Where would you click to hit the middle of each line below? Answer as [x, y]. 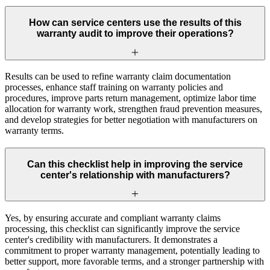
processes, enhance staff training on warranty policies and [114, 87]
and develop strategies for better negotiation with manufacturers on [131, 120]
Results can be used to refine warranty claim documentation [118, 77]
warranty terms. [34, 131]
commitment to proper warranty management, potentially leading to [132, 251]
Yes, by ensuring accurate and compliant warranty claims [113, 218]
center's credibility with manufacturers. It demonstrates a [111, 240]
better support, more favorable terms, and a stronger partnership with [134, 262]
